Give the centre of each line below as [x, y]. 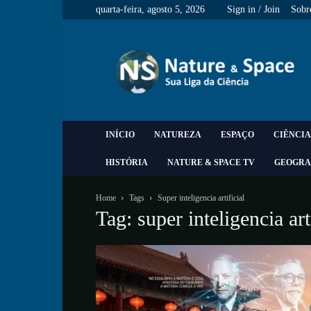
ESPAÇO [237, 135]
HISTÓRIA [127, 162]
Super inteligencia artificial [201, 198]
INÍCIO [120, 135]
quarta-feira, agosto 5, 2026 [150, 9]
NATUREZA [178, 135]
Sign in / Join [253, 9]
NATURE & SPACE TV [211, 162]
